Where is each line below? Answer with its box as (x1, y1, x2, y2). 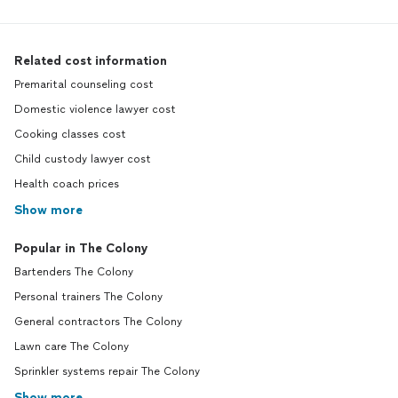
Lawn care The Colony (14, 340, 129, 354)
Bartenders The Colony (14, 266, 133, 279)
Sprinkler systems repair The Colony (14, 365, 200, 378)
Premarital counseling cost (14, 78, 154, 92)
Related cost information (14, 53, 167, 69)
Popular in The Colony (14, 241, 148, 257)
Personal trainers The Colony (14, 291, 163, 304)
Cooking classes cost (14, 128, 126, 141)
